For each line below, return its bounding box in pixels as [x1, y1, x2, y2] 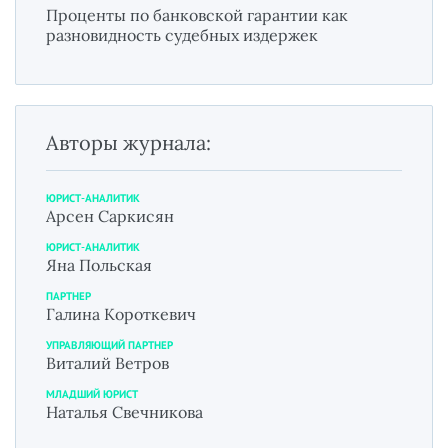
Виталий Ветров [46, 352, 169, 373]
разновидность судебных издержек [46, 24, 318, 45]
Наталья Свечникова [46, 401, 203, 422]
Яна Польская [46, 254, 152, 275]
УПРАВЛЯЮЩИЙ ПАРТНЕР [46, 337, 173, 352]
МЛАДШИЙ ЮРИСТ [46, 386, 138, 401]
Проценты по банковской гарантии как [46, 4, 348, 25]
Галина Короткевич [46, 303, 196, 324]
